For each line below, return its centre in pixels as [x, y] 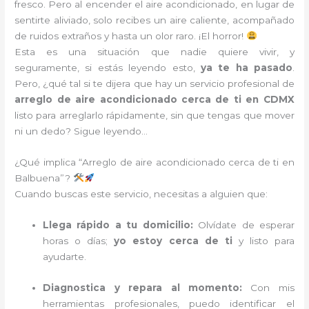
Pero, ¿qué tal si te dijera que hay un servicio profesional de [154, 84]
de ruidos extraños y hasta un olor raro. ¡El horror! [131, 36]
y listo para [263, 240]
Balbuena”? [44, 178]
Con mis [268, 287]
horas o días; [79, 240]
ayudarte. [65, 256]
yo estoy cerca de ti [173, 240]
